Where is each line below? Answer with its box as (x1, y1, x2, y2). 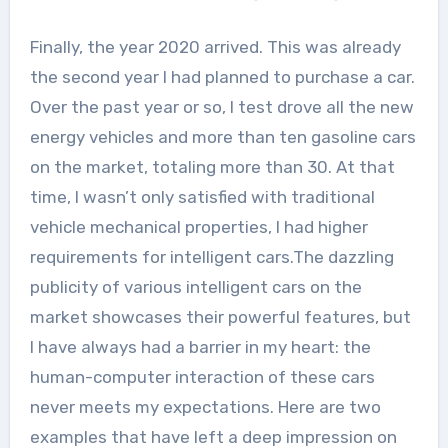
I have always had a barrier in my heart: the (29, 336, 371, 357)
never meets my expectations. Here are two (29, 396, 381, 417)
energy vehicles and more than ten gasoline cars (29, 126, 416, 147)
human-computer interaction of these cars (29, 366, 375, 387)
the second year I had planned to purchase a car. (29, 66, 415, 87)
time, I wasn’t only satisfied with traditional (29, 186, 375, 207)
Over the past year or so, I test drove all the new (29, 96, 414, 117)
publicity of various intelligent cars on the (29, 276, 362, 297)
